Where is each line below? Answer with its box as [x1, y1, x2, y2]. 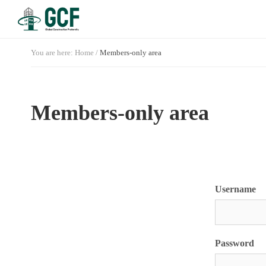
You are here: [31, 48, 75, 57]
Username [215, 184, 256, 194]
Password [215, 238, 254, 248]
